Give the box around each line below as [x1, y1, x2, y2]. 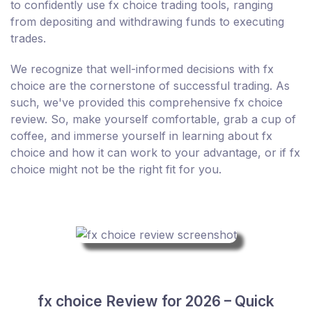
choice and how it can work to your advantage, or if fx [10, 145, 300, 159]
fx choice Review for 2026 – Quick [38, 292, 274, 310]
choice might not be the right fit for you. [10, 162, 221, 176]
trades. [10, 31, 46, 45]
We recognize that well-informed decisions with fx [10, 61, 274, 76]
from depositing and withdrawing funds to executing [10, 14, 284, 29]
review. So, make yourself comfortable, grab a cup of [10, 111, 296, 126]
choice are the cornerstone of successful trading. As [10, 78, 290, 93]
